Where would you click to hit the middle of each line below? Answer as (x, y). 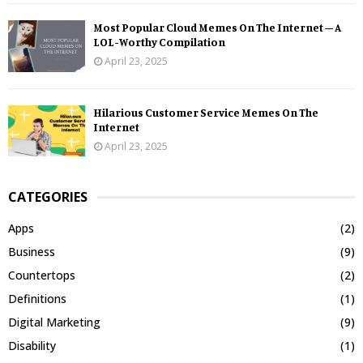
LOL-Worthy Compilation (159, 42)
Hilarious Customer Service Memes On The (206, 112)
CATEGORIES (48, 197)
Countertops (42, 275)
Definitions (37, 299)
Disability (32, 346)
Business (32, 252)
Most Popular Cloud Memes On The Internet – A (217, 28)
